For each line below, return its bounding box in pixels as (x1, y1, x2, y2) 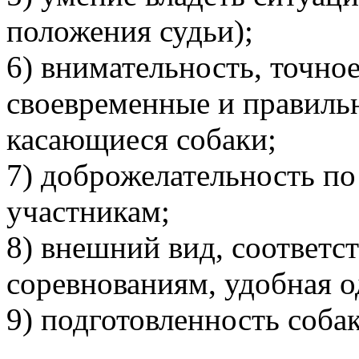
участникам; (6, 193, 170, 228)
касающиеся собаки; (6, 121, 276, 156)
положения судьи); (6, 13, 253, 48)
